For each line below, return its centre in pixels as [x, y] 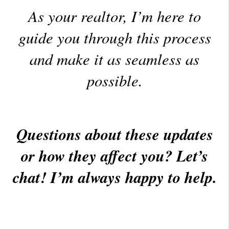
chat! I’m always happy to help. [114, 177]
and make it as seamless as [114, 59]
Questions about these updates [114, 134]
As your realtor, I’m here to [114, 16]
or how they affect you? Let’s [114, 156]
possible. [114, 80]
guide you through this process [114, 37]
